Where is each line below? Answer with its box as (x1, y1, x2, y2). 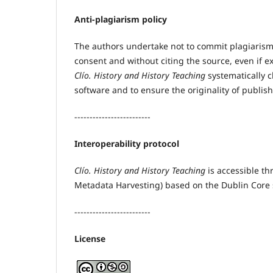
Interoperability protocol (74, 138, 179, 150)
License (74, 233, 105, 245)
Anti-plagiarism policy (74, 13, 167, 26)
